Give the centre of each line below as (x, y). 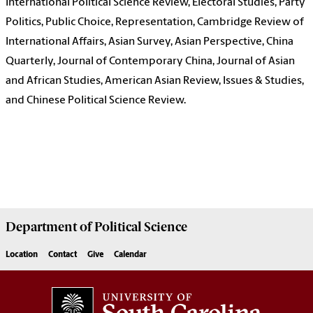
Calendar (130, 255)
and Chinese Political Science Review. (96, 101)
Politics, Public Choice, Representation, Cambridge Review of (155, 23)
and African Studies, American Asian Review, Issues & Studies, (155, 81)
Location (22, 255)
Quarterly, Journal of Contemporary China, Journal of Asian (150, 62)
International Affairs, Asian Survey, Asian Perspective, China (150, 42)
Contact (63, 255)
